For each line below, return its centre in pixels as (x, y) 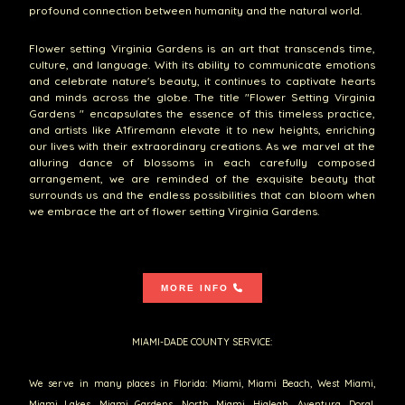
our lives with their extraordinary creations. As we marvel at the (202, 146)
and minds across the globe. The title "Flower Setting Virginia (202, 97)
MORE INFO (194, 287)
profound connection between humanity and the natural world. (195, 11)
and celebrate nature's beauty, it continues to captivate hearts (202, 80)
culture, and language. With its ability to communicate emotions (202, 64)
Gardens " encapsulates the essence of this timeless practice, (202, 113)
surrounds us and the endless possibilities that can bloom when (202, 194)
